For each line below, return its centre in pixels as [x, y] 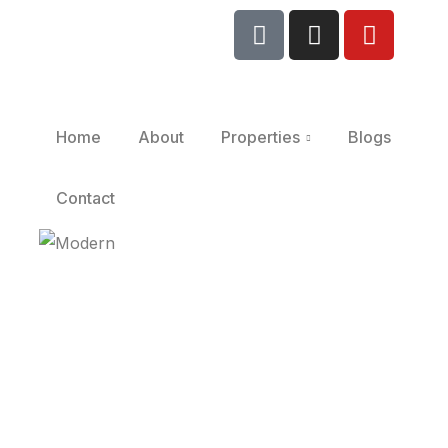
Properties [260, 137]
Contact [85, 198]
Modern [300, 297]
